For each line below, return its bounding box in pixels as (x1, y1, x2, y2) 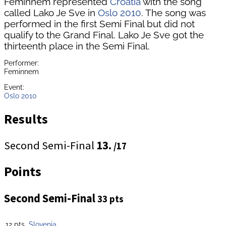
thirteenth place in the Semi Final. (4, 40, 150, 51)
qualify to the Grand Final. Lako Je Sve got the (4, 29, 204, 40)
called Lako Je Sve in (4, 7, 98, 18)
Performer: (4, 58, 39, 67)
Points (4, 163, 41, 180)
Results (4, 110, 48, 127)
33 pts (97, 193, 124, 205)
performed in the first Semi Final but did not (4, 18, 195, 29)
